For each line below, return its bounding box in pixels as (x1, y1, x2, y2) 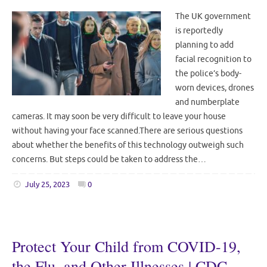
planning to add (175, 39, 234, 50)
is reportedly (175, 25, 223, 36)
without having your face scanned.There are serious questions (12, 125, 243, 136)
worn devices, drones (175, 82, 254, 93)
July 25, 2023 (24, 180, 70, 190)
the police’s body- (175, 68, 241, 79)
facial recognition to (175, 54, 252, 64)
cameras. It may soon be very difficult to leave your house (12, 111, 226, 122)
